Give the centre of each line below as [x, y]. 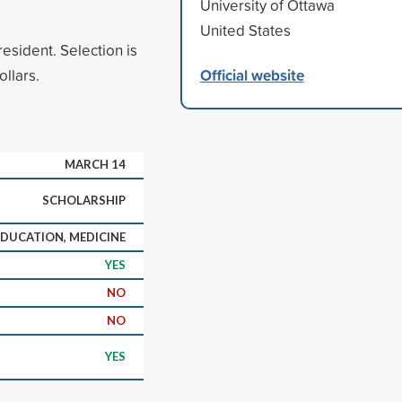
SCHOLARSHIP [84, 200]
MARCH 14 [95, 164]
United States [245, 30]
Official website [252, 74]
